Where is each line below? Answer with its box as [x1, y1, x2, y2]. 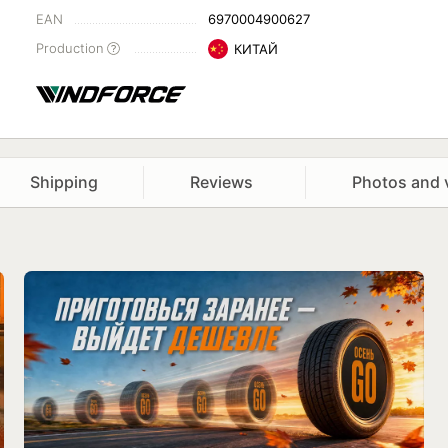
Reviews [189, 172, 257, 192]
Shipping [29, 172, 98, 192]
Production [36, 40, 104, 56]
